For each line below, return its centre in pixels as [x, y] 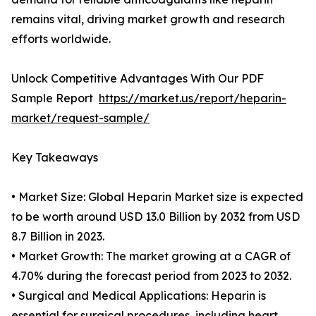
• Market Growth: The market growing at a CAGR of [151, 256]
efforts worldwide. [61, 39]
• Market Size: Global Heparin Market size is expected [157, 197]
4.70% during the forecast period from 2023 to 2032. [151, 276]
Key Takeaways [55, 158]
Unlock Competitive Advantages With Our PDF [138, 79]
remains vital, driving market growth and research [148, 19]
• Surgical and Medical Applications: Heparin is [139, 296]
